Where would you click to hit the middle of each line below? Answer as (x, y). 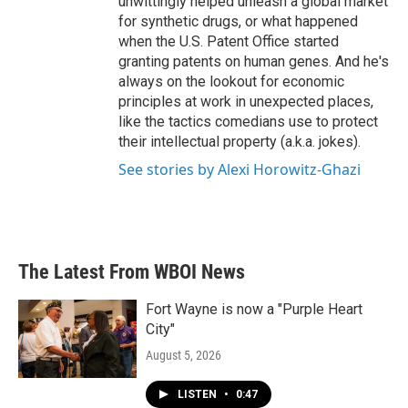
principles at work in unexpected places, (246, 102)
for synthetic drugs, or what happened (238, 21)
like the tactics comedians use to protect (248, 122)
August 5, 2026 (184, 355)
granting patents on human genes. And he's (254, 61)
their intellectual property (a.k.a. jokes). (240, 142)
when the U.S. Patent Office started (229, 41)
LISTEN (199, 394)
